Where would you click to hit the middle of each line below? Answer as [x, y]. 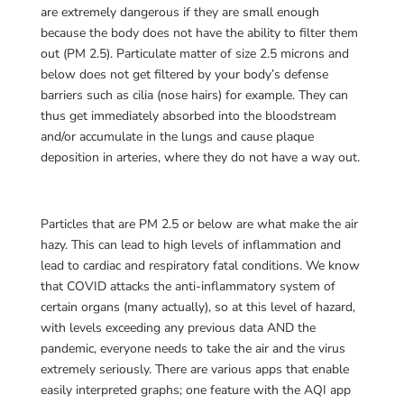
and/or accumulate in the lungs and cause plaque [177, 137]
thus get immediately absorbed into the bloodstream [188, 116]
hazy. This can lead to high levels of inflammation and [190, 245]
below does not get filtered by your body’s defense [184, 74]
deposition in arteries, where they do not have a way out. [200, 157]
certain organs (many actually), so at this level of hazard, [197, 307]
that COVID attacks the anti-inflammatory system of [188, 286]
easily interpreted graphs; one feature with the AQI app [195, 390]
